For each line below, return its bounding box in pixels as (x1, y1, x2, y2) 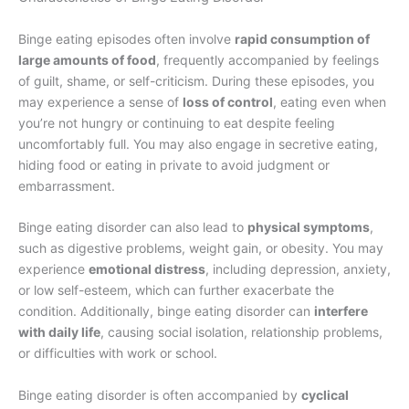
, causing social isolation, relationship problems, (100, 324, 383, 341)
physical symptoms (247, 219, 370, 236)
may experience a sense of (18, 93, 183, 110)
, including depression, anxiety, (205, 261, 391, 278)
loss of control (183, 93, 273, 110)
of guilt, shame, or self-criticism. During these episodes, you (18, 72, 374, 89)
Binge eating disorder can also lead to (18, 219, 247, 236)
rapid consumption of (235, 30, 370, 47)
